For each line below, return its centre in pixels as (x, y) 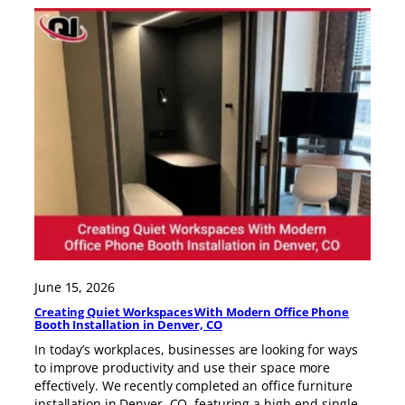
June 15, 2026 (75, 287)
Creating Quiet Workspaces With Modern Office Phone (192, 311)
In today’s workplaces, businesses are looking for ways (196, 349)
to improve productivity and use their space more (183, 367)
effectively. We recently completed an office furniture (193, 385)
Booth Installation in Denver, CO (128, 324)
